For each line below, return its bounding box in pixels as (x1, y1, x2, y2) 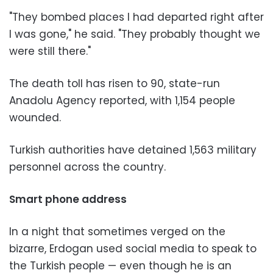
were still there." (9, 43, 91, 58)
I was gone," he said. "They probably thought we (9, 26, 260, 41)
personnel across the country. (9, 159, 166, 174)
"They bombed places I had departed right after (9, 9, 264, 24)
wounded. (9, 110, 64, 125)
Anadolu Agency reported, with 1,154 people (9, 93, 235, 108)
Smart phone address (9, 191, 127, 207)
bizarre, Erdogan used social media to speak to (9, 241, 257, 256)
